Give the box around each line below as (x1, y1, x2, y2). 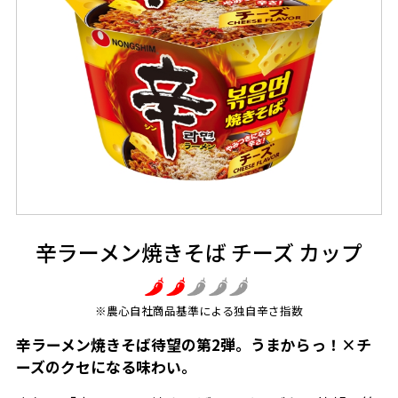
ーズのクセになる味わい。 (15, 355, 196, 378)
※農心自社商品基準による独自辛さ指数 (95, 301, 303, 319)
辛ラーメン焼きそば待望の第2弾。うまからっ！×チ (15, 333, 371, 355)
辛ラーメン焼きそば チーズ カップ (36, 236, 362, 268)
